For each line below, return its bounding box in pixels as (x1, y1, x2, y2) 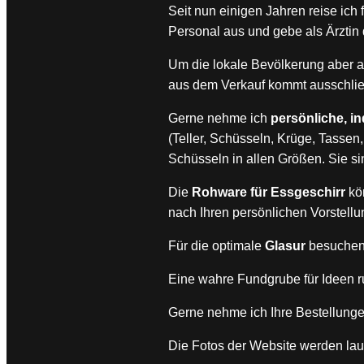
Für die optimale (168, 239, 266, 253)
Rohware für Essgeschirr (192, 185, 346, 200)
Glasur (265, 239, 306, 253)
